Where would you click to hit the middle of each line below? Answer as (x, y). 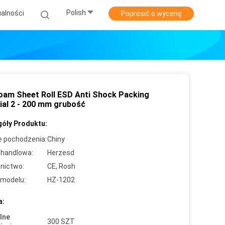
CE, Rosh (61, 166)
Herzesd (61, 153)
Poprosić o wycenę (151, 14)
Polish (76, 13)
